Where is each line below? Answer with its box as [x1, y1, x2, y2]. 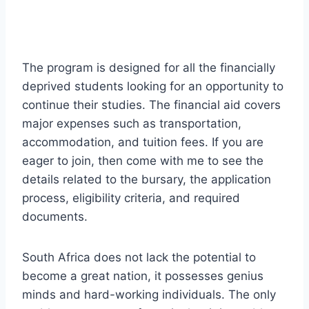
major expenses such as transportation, [22, 116, 241, 130]
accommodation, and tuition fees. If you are [22, 134, 263, 149]
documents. [22, 209, 88, 223]
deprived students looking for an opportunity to [22, 79, 283, 93]
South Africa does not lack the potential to [22, 250, 256, 264]
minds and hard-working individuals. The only [22, 287, 276, 301]
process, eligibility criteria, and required [22, 190, 240, 205]
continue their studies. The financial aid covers [22, 97, 281, 112]
